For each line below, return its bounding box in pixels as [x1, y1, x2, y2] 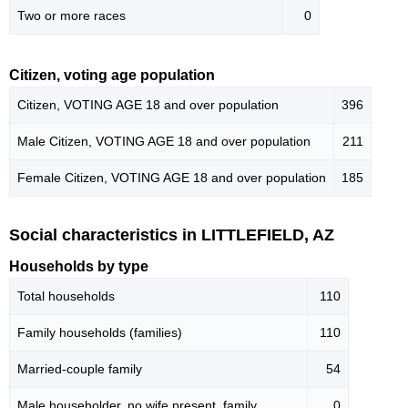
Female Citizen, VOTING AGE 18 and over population [17, 169, 326, 185]
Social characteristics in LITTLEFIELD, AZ [9, 225, 334, 244]
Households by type [9, 259, 148, 275]
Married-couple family [17, 362, 142, 377]
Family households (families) [17, 325, 182, 341]
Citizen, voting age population [9, 66, 215, 83]
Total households [17, 289, 115, 304]
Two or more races [17, 7, 126, 23]
